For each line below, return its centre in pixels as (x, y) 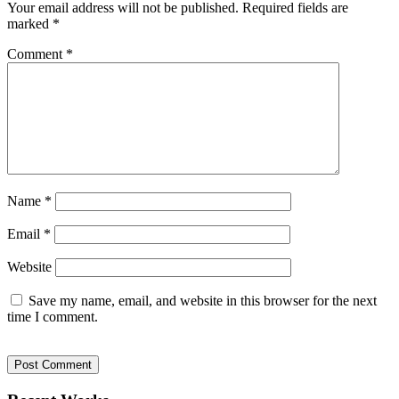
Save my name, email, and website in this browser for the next (203, 301)
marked (30, 24)
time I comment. (53, 317)
